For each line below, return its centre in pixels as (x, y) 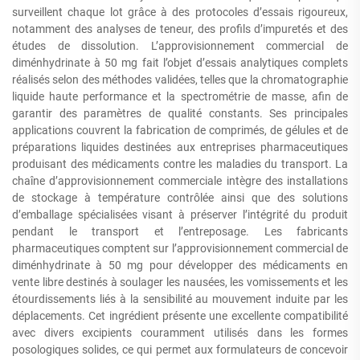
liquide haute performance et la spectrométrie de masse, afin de (180, 96)
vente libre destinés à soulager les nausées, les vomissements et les (180, 282)
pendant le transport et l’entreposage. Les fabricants (180, 231)
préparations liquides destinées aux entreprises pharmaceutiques (180, 147)
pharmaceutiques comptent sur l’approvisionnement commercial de (180, 248)
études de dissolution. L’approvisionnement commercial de (180, 46)
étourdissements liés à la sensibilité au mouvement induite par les (180, 299)
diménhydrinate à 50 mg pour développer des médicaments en (180, 265)
